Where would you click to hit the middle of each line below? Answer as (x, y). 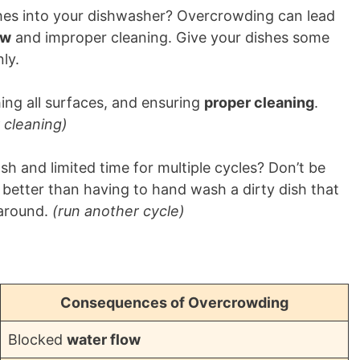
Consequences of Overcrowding (174, 303)
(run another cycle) (119, 211)
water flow (104, 340)
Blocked (37, 340)
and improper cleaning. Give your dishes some (170, 37)
